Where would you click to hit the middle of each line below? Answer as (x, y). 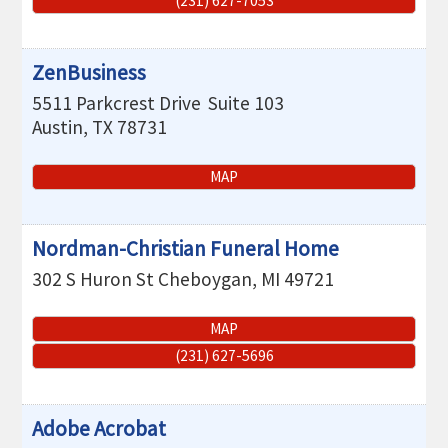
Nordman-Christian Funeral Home (186, 249)
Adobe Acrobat (99, 428)
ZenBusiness (89, 72)
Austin (58, 126)
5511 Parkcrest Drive (117, 102)
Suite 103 (246, 102)
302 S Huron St (93, 279)
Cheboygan (205, 279)
